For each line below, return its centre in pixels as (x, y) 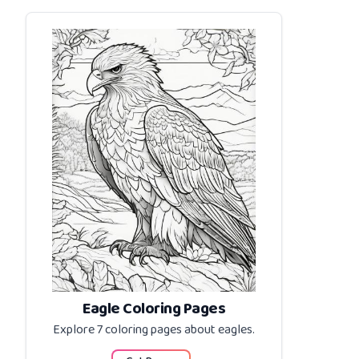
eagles (235, 330)
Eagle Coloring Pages (154, 309)
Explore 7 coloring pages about (135, 330)
